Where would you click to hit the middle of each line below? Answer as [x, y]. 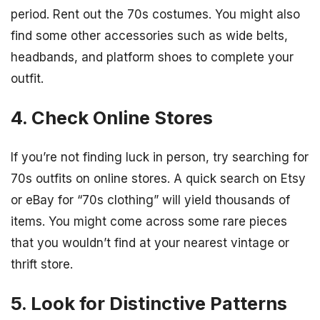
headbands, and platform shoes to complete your [152, 57]
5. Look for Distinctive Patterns [149, 304]
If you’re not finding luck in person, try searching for [160, 157]
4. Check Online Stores [112, 117]
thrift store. [42, 265]
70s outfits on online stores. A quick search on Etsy [158, 179]
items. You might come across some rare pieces [149, 222]
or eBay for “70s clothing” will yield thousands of [150, 200]
